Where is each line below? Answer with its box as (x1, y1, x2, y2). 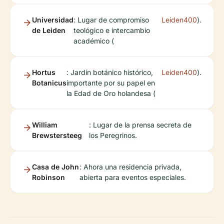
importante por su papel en (66, 78, 155, 87)
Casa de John (32, 162, 79, 171)
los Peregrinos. (89, 130, 137, 139)
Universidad (32, 15, 73, 24)
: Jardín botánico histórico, (66, 67, 153, 76)
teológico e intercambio (73, 25, 150, 34)
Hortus (32, 67, 55, 76)
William (32, 120, 57, 129)
